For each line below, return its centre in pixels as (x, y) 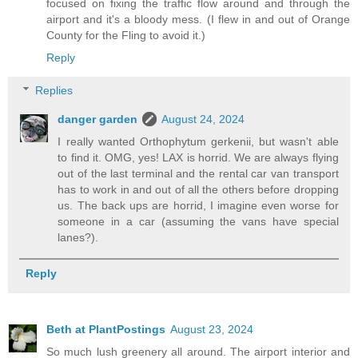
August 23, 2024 (212, 330)
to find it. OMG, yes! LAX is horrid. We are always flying (198, 158)
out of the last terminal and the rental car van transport (198, 174)
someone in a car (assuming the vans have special (198, 222)
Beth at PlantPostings (106, 330)
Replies (54, 91)
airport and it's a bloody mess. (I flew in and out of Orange (198, 19)
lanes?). (78, 238)
